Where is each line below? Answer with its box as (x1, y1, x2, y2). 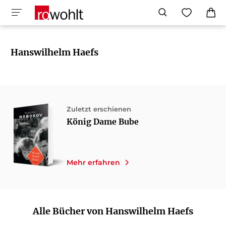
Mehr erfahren (66, 158, 120, 167)
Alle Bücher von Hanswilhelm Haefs (32, 205, 193, 217)
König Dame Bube (66, 117, 139, 127)
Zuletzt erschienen (66, 105, 131, 113)
